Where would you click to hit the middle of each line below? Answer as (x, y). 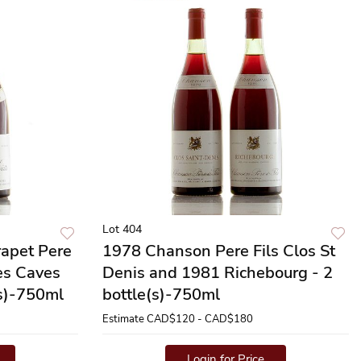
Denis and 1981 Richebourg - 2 (218, 273)
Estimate (123, 319)
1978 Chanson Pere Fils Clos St (219, 251)
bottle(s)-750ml (161, 295)
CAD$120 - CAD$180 (200, 319)
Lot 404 (122, 229)
